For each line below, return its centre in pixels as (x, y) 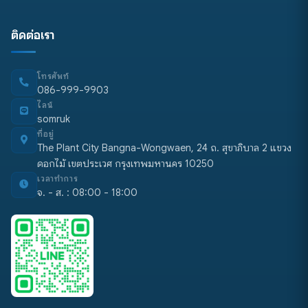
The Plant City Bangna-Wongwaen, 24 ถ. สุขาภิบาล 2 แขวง (164, 147)
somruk (54, 119)
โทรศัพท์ (53, 76)
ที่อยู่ (46, 133)
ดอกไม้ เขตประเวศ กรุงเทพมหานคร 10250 (125, 163)
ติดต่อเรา (33, 35)
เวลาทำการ (58, 178)
